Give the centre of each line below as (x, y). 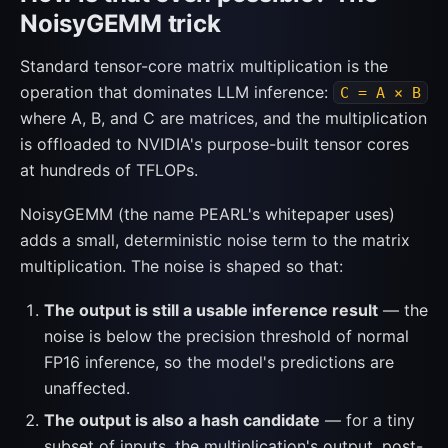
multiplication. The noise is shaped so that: (181, 266)
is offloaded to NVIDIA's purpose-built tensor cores (214, 144)
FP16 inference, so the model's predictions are (219, 362)
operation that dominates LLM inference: (176, 92)
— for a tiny (367, 420)
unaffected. (87, 388)
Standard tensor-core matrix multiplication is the (204, 66)
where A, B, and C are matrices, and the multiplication (223, 118)
